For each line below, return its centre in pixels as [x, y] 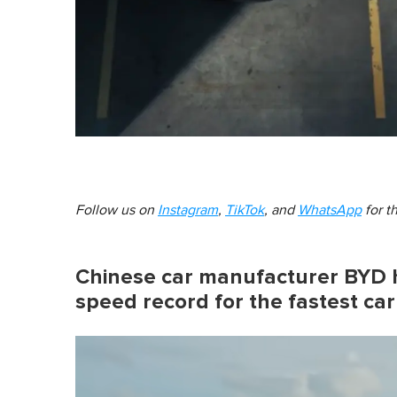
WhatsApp [330, 210]
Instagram [188, 210]
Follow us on [117, 210]
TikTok [245, 210]
